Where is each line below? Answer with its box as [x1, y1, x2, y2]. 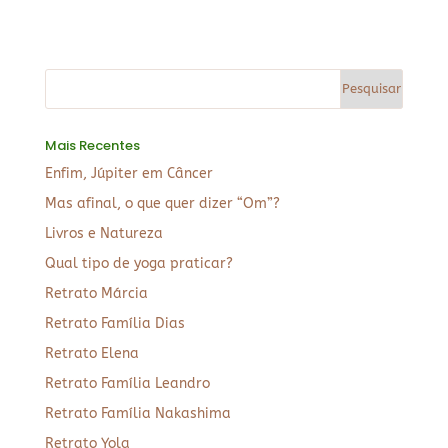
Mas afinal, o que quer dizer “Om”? [44, 194, 280, 212]
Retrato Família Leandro [44, 374, 210, 392]
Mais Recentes [44, 135, 140, 155]
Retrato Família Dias [44, 314, 185, 332]
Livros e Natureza [44, 224, 163, 242]
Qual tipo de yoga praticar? [44, 254, 233, 272]
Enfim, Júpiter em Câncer [44, 164, 213, 182]
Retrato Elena [44, 344, 139, 362]
